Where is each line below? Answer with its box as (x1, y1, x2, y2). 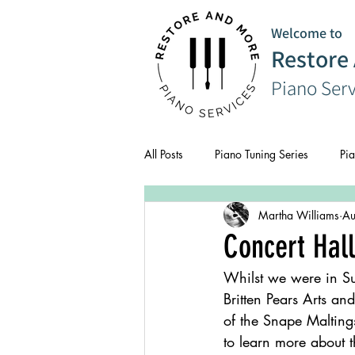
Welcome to (271, 24, 342, 42)
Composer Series (228, 209, 311, 225)
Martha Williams (258, 207, 339, 223)
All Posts (144, 146, 183, 162)
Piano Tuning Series (215, 146, 308, 162)
